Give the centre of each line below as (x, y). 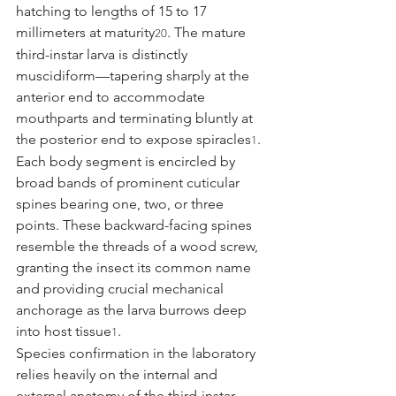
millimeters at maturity (85, 32)
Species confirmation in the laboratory (137, 353)
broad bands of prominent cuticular (129, 182)
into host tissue (64, 331)
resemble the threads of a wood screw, (139, 246)
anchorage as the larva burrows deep (133, 309)
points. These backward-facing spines (136, 225)
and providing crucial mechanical (122, 288)
